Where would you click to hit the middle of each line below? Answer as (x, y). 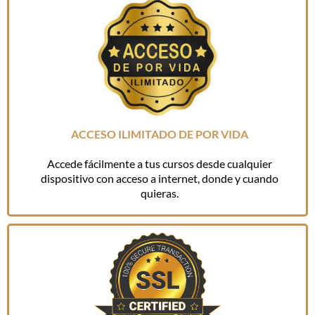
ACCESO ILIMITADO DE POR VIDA (159, 134)
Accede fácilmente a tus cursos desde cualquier (159, 164)
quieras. (159, 193)
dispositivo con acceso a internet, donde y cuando (159, 179)
